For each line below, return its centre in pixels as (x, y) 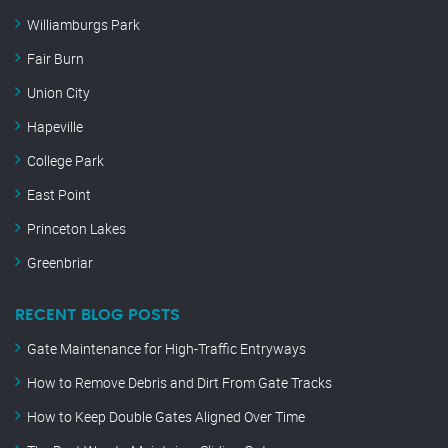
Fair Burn (55, 59)
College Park (65, 161)
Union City (58, 93)
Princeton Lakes (76, 229)
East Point (59, 195)
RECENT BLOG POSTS (97, 315)
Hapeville (55, 127)
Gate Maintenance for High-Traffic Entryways (166, 349)
